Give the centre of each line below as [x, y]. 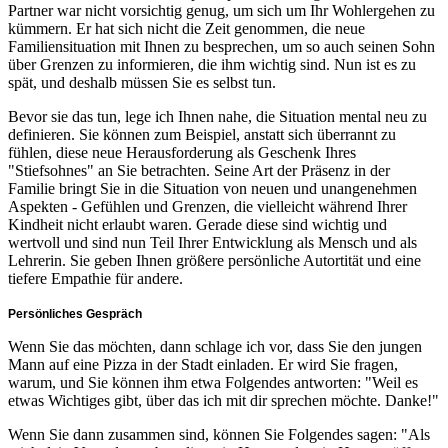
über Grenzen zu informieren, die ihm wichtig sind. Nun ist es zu [212, 64]
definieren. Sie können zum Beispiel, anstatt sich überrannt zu [202, 134]
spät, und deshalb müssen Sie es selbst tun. [142, 82]
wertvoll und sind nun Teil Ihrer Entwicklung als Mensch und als [212, 242]
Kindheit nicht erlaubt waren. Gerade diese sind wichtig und [197, 224]
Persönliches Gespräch [75, 313]
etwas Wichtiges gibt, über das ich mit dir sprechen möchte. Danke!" [223, 400]
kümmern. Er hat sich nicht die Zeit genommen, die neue [186, 28]
